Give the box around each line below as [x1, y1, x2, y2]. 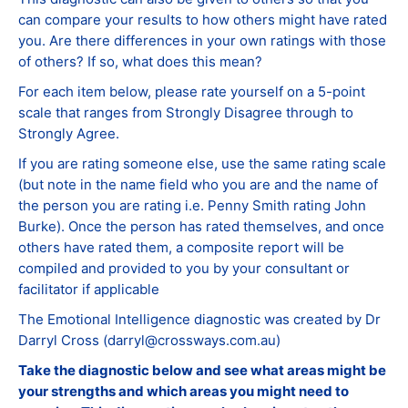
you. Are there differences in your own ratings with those [18, 32, 386, 49]
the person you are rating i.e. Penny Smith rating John [18, 197, 366, 214]
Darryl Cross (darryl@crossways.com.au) [18, 331, 280, 349]
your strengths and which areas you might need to [18, 382, 349, 400]
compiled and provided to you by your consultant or [18, 260, 350, 277]
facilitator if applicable [18, 280, 159, 298]
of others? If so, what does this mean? [18, 53, 262, 70]
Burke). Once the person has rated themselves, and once [18, 218, 384, 235]
